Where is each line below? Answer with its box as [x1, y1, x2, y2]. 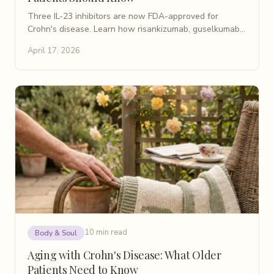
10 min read [84, 227, 127, 239]
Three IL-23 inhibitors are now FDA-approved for [28, 10, 218, 22]
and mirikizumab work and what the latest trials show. [28, 35, 239, 48]
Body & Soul [35, 228, 77, 238]
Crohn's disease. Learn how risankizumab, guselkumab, [28, 23, 242, 35]
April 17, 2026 [28, 45, 80, 56]
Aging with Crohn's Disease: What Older [28, 247, 221, 262]
